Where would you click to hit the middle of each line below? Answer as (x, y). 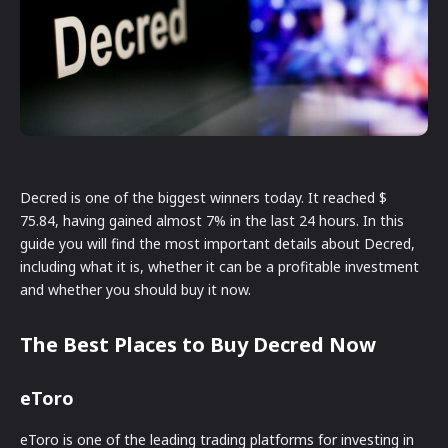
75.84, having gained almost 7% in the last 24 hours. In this (212, 220)
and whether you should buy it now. (135, 289)
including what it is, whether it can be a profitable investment (219, 266)
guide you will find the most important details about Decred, (217, 243)
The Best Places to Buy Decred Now (198, 344)
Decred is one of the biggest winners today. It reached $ (203, 197)
